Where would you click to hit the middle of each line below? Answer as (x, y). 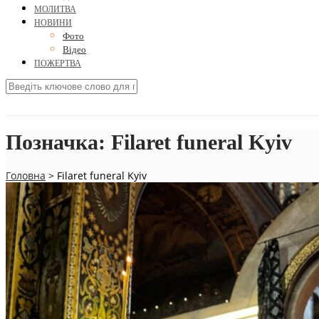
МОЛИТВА (55, 10)
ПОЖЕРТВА (58, 64)
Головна (26, 176)
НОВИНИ (53, 23)
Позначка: (58, 142)
